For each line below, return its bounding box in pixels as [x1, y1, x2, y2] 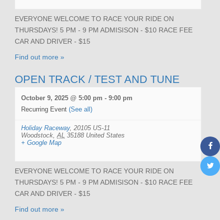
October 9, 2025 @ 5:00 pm [21, 94, 103, 102]
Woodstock [21, 131, 53, 139]
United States [86, 131, 125, 139]
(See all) [69, 105, 92, 113]
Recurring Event [21, 105, 69, 113]
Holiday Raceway [21, 124, 70, 132]
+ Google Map [21, 138, 61, 146]
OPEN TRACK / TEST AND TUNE [15, 73, 180, 85]
